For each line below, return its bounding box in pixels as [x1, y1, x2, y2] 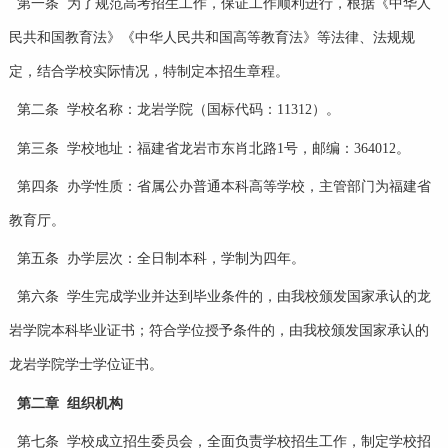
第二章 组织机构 [16, 395, 123, 411]
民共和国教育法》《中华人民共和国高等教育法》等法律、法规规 [8, 30, 415, 46]
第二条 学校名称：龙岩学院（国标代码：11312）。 [16, 102, 340, 118]
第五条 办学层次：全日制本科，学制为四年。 [16, 251, 305, 267]
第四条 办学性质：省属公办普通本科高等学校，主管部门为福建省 [16, 178, 431, 194]
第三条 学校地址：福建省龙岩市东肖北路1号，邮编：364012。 [16, 140, 410, 156]
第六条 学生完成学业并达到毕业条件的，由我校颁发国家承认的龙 [16, 289, 431, 305]
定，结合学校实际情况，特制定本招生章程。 [8, 64, 289, 80]
